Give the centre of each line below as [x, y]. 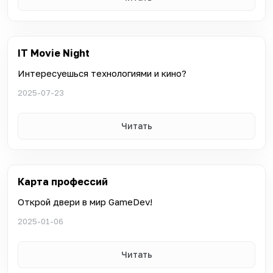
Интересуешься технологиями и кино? [102, 73]
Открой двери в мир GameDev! [85, 201]
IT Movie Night [54, 53]
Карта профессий [64, 181]
